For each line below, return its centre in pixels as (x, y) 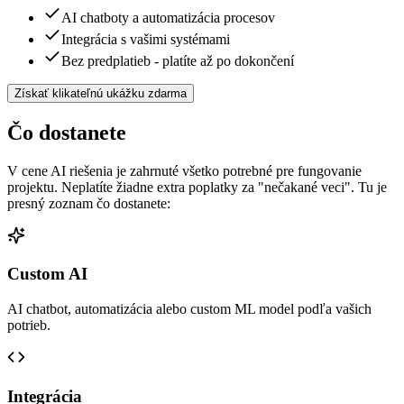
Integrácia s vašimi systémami (146, 39)
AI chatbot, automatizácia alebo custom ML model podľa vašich (189, 309)
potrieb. (29, 326)
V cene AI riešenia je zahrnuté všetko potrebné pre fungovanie (184, 170)
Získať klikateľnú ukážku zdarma (101, 93)
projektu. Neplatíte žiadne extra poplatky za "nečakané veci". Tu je (197, 187)
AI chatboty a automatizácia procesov (168, 17)
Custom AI (47, 274)
